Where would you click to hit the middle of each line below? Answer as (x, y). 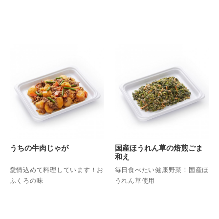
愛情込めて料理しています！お (57, 170)
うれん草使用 (135, 181)
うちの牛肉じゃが (39, 148)
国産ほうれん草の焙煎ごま (159, 148)
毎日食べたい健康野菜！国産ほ (162, 170)
